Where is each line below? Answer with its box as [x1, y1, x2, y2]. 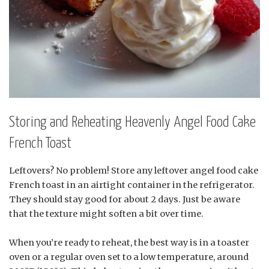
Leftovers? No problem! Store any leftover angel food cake [9, 165, 258, 176]
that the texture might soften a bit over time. [9, 208, 204, 219]
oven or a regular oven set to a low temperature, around [9, 251, 249, 262]
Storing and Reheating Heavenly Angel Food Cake [9, 115, 256, 130]
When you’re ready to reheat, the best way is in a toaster [9, 237, 249, 248]
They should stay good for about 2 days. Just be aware [9, 193, 240, 205]
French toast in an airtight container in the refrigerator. [9, 179, 255, 190]
